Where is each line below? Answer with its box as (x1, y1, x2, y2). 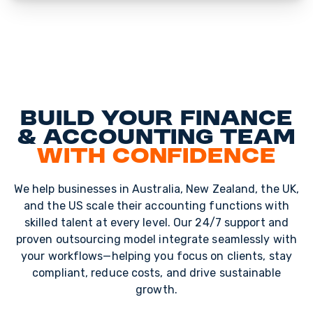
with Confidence (37, 145, 276, 169)
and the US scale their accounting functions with (24, 198, 289, 212)
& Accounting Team (17, 126, 296, 150)
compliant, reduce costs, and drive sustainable (32, 265, 281, 279)
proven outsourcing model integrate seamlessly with (15, 232, 297, 246)
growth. (136, 282, 177, 296)
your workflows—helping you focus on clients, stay (21, 249, 292, 263)
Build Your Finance (20, 107, 293, 131)
